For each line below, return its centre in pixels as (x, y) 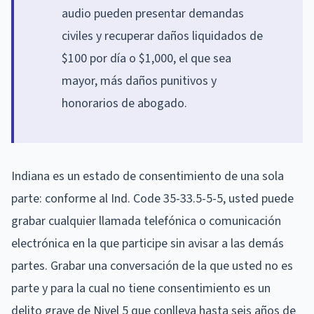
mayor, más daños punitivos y (139, 81)
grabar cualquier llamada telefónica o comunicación (146, 221)
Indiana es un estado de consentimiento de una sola (148, 176)
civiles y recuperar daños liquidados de (162, 36)
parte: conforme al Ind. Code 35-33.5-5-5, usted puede (152, 198)
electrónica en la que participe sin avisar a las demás (148, 243)
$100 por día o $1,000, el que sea (146, 58)
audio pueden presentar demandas (153, 13)
